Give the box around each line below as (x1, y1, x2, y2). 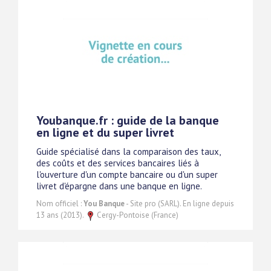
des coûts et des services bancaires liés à (36, 157, 199, 169)
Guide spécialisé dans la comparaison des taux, (36, 146, 220, 158)
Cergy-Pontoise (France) (95, 210, 178, 221)
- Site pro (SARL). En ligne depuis (125, 198, 234, 209)
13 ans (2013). (36, 210, 85, 221)
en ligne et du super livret (36, 125, 174, 141)
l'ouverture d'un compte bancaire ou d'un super (36, 169, 218, 181)
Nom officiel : (36, 198, 83, 209)
